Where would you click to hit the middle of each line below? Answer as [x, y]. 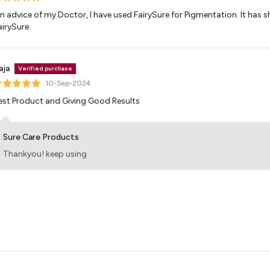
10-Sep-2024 [68, 83]
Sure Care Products [41, 137]
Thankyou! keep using [45, 154]
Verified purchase [45, 68]
